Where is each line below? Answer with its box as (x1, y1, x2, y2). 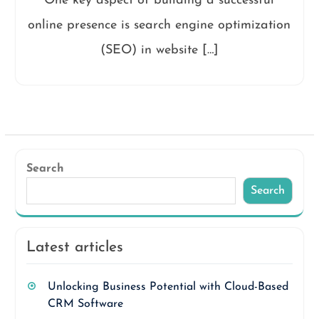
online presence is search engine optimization (28, 18, 291, 32)
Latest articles (26, 239, 123, 255)
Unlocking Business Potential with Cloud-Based (47, 281, 288, 293)
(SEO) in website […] (100, 43, 219, 57)
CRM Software (47, 298, 123, 310)
